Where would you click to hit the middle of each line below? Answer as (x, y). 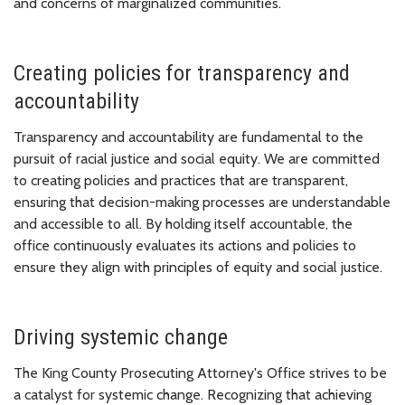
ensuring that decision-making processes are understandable (202, 202)
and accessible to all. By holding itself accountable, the (183, 224)
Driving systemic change (121, 338)
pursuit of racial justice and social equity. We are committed (197, 159)
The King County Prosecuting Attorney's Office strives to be (200, 373)
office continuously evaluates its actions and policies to (185, 246)
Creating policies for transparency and (182, 74)
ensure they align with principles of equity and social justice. (198, 268)
